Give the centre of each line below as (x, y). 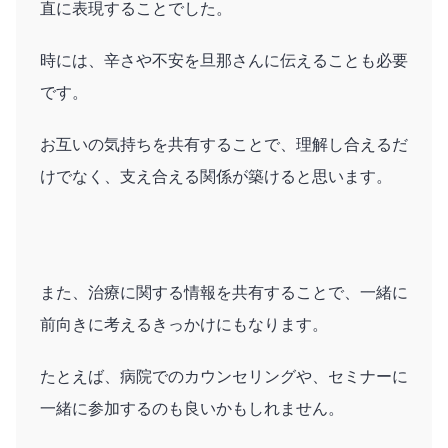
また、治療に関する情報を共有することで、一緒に (224, 292)
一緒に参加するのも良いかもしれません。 (192, 408)
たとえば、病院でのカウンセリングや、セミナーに (224, 376)
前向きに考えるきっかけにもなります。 (184, 324)
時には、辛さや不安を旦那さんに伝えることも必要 (224, 60)
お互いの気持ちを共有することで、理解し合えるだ (224, 144)
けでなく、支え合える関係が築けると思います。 (216, 176)
